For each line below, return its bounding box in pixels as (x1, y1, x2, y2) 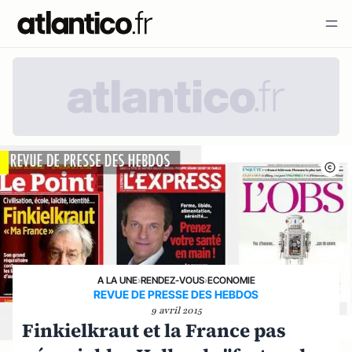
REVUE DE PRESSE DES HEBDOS (93, 287, 258, 301)
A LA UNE (97, 273, 137, 286)
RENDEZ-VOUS (140, 273, 204, 286)
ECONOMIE (207, 273, 255, 286)
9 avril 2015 (150, 303, 202, 317)
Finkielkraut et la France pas (22, 317, 286, 343)
